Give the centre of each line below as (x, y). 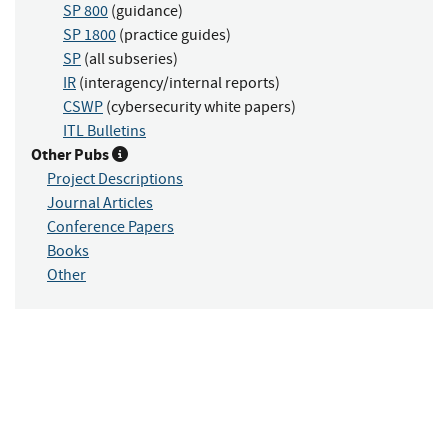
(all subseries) (129, 59)
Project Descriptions (115, 179)
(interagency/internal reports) (178, 83)
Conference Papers (110, 227)
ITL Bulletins (104, 131)
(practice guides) (173, 35)
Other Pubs (71, 155)
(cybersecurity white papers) (199, 107)
